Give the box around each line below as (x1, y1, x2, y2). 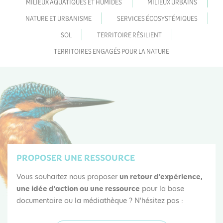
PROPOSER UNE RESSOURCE (16, 151, 135, 164)
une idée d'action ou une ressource (16, 183, 140, 194)
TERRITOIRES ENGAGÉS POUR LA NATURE (54, 46, 169, 55)
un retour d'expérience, (119, 171, 203, 182)
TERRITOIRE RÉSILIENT (97, 29, 162, 39)
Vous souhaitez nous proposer (16, 171, 119, 182)
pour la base (140, 183, 184, 194)
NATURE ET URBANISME (25, 13, 92, 22)
